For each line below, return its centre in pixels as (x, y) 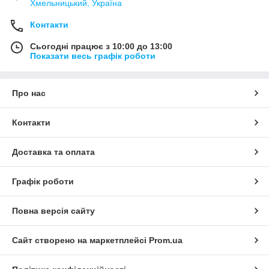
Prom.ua (166, 240)
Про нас (29, 93)
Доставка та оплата (53, 152)
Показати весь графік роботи (93, 56)
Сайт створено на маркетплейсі (80, 240)
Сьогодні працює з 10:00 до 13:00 (101, 46)
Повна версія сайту (53, 210)
